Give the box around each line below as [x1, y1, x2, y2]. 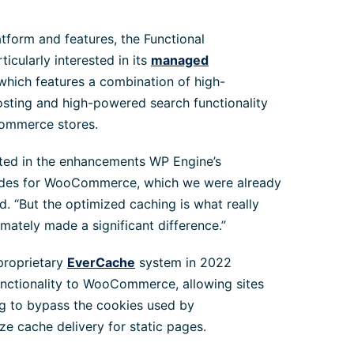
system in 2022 [135, 254, 232, 270]
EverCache [67, 254, 135, 270]
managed [151, 52, 209, 68]
